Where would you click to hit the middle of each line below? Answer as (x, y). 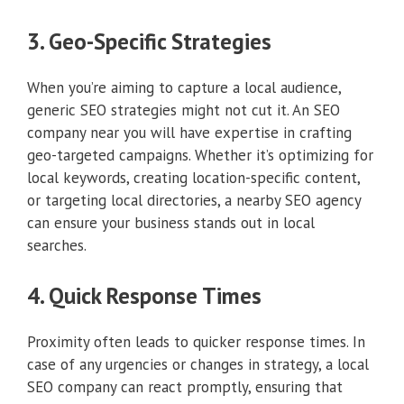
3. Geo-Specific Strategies (149, 41)
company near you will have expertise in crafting (189, 132)
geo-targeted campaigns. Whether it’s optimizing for (200, 155)
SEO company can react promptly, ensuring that (185, 387)
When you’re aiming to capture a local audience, (184, 87)
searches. (57, 245)
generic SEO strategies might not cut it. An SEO (184, 110)
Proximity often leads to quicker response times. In (196, 342)
